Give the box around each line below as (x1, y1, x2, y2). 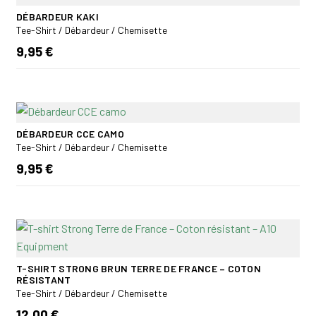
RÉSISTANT (16, 273, 71, 286)
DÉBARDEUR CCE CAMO (16, 127, 125, 140)
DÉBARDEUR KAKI (16, 10, 99, 23)
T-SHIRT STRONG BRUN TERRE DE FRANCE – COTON (16, 262, 262, 274)
